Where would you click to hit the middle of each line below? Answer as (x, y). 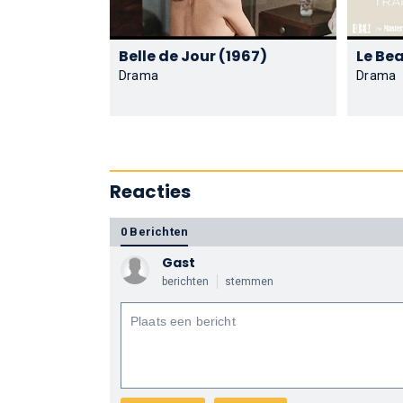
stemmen (249, 282)
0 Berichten (155, 232)
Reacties (150, 192)
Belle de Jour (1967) (243, 57)
